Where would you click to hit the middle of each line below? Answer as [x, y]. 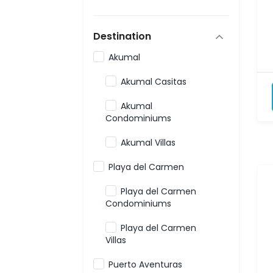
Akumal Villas [148, 143]
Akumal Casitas [154, 82]
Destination [122, 37]
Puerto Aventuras [145, 265]
